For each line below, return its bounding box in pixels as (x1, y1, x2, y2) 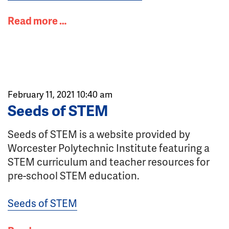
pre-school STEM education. (8, 168, 140, 182)
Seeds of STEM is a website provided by (8, 127, 190, 141)
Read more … (8, 13, 66, 28)
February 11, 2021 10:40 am (8, 88, 112, 100)
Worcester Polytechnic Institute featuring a (8, 141, 210, 155)
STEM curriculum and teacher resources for (8, 154, 210, 169)
